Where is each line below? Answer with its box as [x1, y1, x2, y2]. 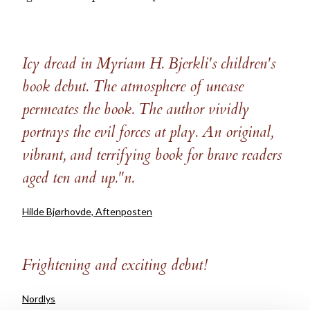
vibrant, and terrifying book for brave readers [22, 145, 282, 165]
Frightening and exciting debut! [22, 255, 208, 275]
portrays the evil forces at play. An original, [22, 122, 273, 143]
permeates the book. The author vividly [22, 99, 249, 120]
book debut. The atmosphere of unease [22, 76, 244, 97]
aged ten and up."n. [22, 167, 134, 188]
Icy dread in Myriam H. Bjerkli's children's [22, 53, 275, 74]
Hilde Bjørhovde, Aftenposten [22, 206, 152, 217]
